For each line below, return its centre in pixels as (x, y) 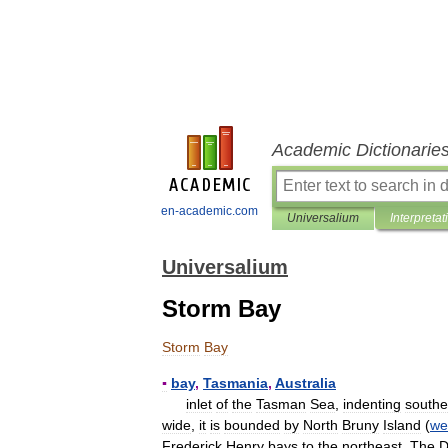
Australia (305, 383)
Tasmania (235, 383)
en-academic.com (209, 211)
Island (402, 425)
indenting (372, 404)
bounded (252, 425)
